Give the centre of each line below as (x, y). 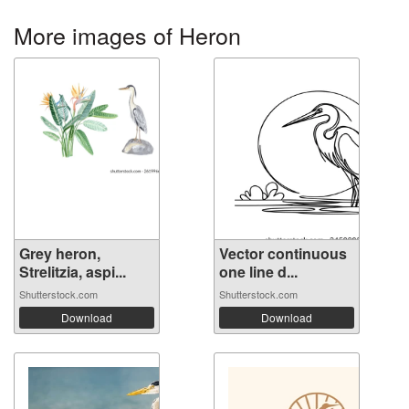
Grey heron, (60, 253)
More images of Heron (127, 35)
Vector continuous (283, 253)
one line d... (258, 272)
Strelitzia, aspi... (73, 272)
